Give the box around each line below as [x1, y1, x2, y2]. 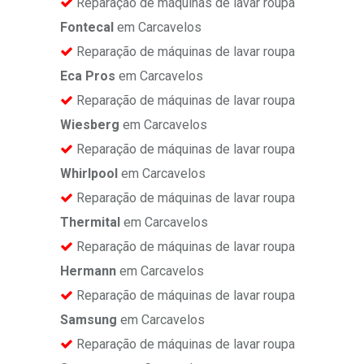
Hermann [60, 263, 116, 279]
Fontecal [60, 19, 114, 36]
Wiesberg [60, 117, 119, 133]
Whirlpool [60, 166, 118, 182]
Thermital [60, 214, 120, 231]
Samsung [60, 312, 117, 328]
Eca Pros [60, 68, 115, 84]
